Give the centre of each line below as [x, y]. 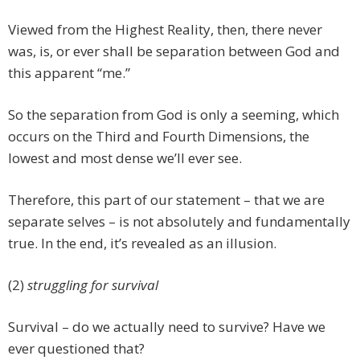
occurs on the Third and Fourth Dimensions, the [159, 137]
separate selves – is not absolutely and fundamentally [179, 222]
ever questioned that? [76, 349]
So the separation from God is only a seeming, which [174, 115]
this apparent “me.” [69, 73]
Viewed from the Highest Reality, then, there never [165, 30]
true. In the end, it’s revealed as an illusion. [142, 243]
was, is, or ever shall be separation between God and [174, 51]
